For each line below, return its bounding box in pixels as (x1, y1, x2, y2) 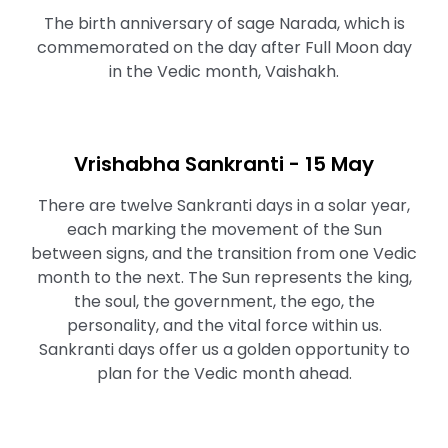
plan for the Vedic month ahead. (96, 362, 352, 385)
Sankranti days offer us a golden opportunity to (38, 338, 410, 361)
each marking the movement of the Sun (66, 218, 382, 241)
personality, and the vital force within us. (66, 314, 382, 337)
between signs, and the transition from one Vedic (31, 242, 417, 265)
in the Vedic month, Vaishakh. (109, 60, 339, 83)
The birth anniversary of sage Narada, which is (43, 12, 405, 35)
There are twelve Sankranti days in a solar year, (38, 194, 410, 217)
